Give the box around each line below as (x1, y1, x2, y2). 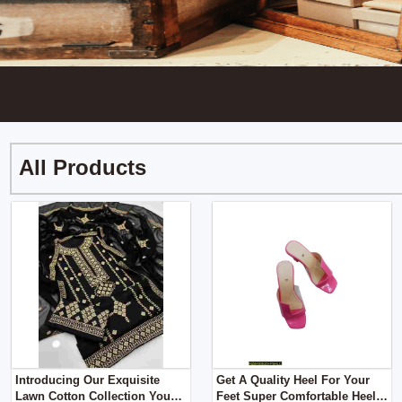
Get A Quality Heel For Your (216, 373, 371, 387)
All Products (19, 155, 147, 179)
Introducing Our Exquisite (15, 373, 161, 387)
